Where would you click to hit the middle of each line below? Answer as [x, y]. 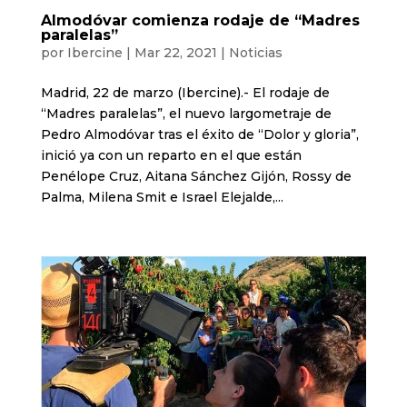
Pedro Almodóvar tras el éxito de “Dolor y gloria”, [199, 135]
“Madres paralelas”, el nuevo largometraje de [186, 114]
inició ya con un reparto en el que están [171, 156]
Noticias [255, 53]
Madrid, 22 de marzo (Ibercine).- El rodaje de [185, 93]
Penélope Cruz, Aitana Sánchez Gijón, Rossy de [196, 177]
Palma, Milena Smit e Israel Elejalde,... [162, 198]
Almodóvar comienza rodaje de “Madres [200, 21]
